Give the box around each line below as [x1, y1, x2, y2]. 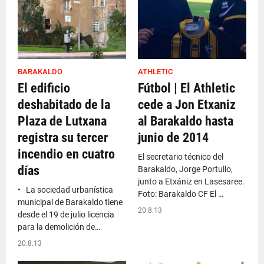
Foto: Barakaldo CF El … [138, 189, 223, 199]
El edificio [18, 81, 70, 95]
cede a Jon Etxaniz [138, 97, 236, 112]
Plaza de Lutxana [18, 114, 107, 128]
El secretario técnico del [138, 152, 223, 161]
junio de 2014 [138, 130, 209, 145]
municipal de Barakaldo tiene [18, 197, 123, 207]
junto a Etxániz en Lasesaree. [138, 177, 245, 186]
